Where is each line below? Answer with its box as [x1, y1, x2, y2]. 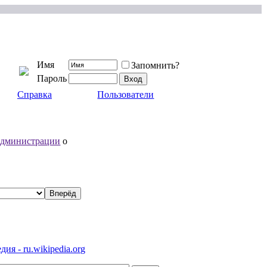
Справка [17, 89, 52, 100]
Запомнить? [131, 60, 179, 70]
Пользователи [97, 89, 154, 100]
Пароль [36, 73, 67, 83]
